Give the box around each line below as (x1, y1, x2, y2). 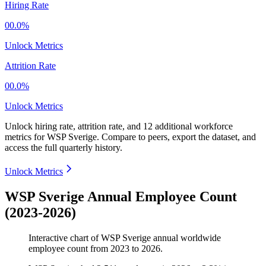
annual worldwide (151, 233, 221, 243)
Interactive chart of (28, 233, 101, 243)
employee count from (28, 243, 110, 254)
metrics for (5, 132, 47, 142)
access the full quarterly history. (5, 142, 122, 153)
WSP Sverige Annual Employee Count (5, 189, 237, 205)
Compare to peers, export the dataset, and (102, 132, 256, 142)
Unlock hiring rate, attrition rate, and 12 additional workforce (5, 121, 233, 132)
